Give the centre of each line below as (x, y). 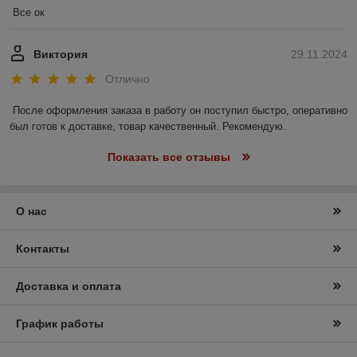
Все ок (29, 12)
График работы (60, 324)
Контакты (43, 249)
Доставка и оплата (69, 286)
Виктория (61, 54)
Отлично (127, 79)
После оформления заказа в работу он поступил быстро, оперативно (180, 111)
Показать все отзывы (169, 157)
